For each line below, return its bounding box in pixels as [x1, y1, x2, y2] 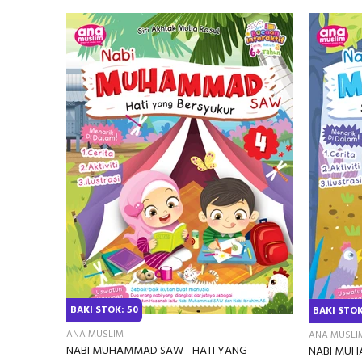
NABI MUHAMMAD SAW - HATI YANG [66, 341, 247, 360]
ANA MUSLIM [66, 326, 124, 343]
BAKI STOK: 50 [70, 301, 138, 318]
